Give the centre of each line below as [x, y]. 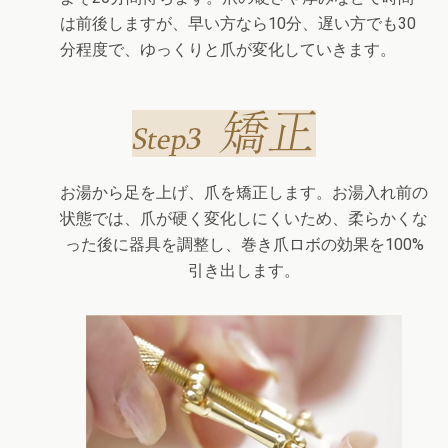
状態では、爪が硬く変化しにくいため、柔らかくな [244, 218]
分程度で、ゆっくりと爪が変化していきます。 [228, 49]
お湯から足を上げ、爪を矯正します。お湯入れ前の [244, 192]
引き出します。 [244, 270]
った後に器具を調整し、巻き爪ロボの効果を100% [244, 244]
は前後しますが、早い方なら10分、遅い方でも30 [238, 23]
